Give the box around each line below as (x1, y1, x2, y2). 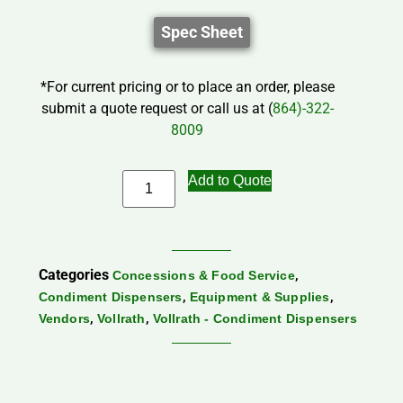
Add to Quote (187, 173, 272, 189)
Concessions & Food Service (112, 268, 295, 283)
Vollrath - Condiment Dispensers (152, 311, 357, 327)
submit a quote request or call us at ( (40, 100, 273, 118)
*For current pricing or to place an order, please (40, 78, 335, 96)
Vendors (38, 311, 90, 327)
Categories (38, 266, 109, 284)
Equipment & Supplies (189, 290, 330, 305)
